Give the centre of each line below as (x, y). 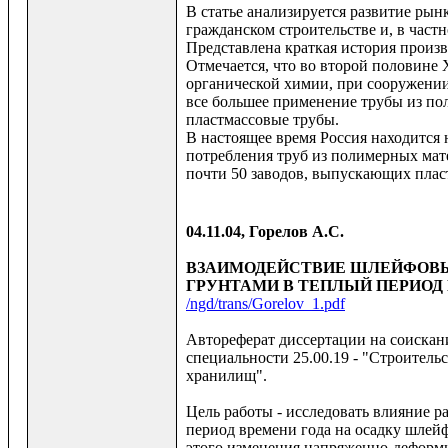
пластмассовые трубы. (262, 120)
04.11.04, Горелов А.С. (265, 232)
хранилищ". (226, 376)
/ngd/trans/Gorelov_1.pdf (265, 304)
